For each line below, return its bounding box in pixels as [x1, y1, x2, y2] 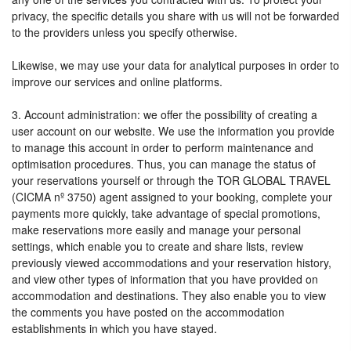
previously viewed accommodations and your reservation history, [12, 255, 331, 270]
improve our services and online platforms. [12, 74, 223, 89]
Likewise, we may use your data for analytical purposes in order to [12, 57, 339, 73]
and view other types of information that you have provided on [12, 271, 318, 287]
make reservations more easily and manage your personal [12, 222, 301, 237]
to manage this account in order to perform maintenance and [12, 139, 313, 155]
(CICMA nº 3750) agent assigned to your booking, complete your [12, 189, 332, 204]
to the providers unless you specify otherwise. [12, 24, 237, 40]
